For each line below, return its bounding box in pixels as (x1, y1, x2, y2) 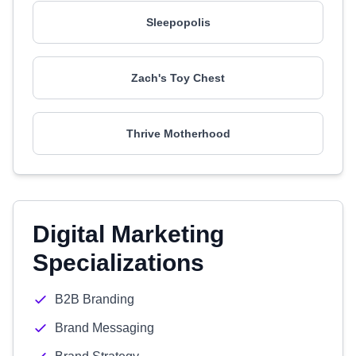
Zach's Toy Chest (131, 72, 225, 84)
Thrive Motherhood (126, 127, 230, 140)
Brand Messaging (55, 321, 154, 335)
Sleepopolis (145, 16, 211, 29)
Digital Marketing (33, 221, 224, 247)
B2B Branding (55, 292, 134, 306)
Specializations (33, 250, 204, 276)
